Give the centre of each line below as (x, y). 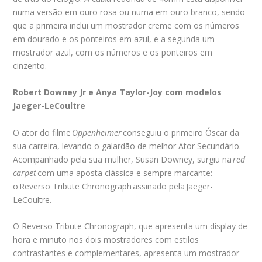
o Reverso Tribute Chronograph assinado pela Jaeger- (113, 186)
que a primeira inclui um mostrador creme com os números (126, 25)
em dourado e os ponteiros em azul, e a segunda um (114, 39)
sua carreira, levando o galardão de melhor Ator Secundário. (127, 146)
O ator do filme (43, 132)
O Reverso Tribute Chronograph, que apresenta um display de (130, 226)
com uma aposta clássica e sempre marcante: (125, 173)
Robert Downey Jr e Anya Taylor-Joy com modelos (118, 92)
